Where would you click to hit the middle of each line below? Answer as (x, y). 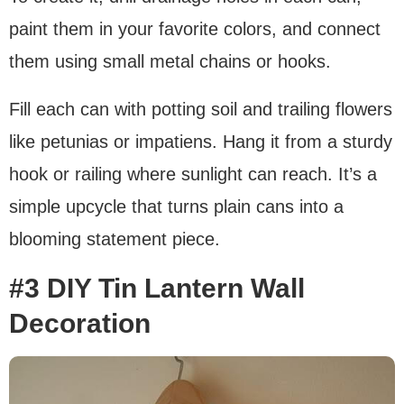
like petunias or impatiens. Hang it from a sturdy (201, 141)
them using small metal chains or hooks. (170, 61)
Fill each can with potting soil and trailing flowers (201, 109)
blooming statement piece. (115, 239)
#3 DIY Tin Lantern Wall (157, 288)
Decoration (80, 323)
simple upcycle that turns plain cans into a (176, 206)
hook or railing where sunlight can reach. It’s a (193, 174)
